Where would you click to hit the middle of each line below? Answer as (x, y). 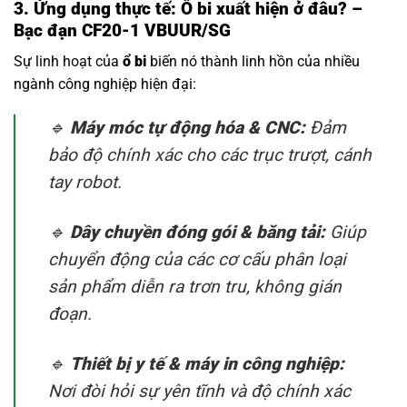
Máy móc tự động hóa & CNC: (188, 128)
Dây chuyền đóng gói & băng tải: (198, 233)
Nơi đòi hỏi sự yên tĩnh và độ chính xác (199, 392)
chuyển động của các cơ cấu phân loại (197, 260)
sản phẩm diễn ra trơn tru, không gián (195, 287)
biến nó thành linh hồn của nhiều (255, 62)
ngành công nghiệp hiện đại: (105, 84)
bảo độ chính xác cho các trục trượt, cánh (210, 155)
